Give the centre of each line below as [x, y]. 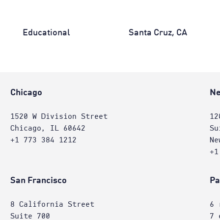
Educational [47, 33]
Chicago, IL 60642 [48, 128]
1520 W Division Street [59, 116]
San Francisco [38, 181]
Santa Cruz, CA [158, 33]
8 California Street [52, 204]
